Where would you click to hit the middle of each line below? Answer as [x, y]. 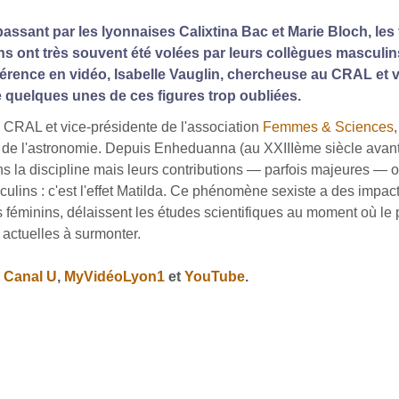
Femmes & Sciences [328, 126]
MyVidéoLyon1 [114, 276]
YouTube [214, 276]
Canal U [30, 276]
